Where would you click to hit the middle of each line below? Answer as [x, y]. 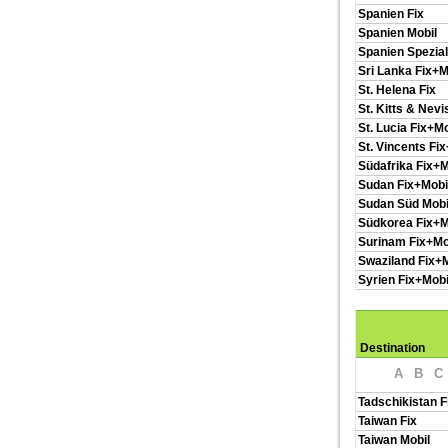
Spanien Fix [391, 14]
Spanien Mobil [397, 33]
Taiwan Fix [387, 421]
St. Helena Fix [397, 90]
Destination [392, 348]
